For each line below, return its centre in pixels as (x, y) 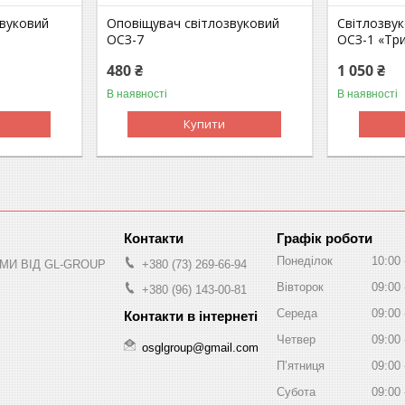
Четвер (296, 339)
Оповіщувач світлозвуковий (193, 23)
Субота (296, 391)
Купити (205, 123)
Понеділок (305, 260)
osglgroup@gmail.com (200, 347)
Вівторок (300, 287)
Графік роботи (325, 238)
